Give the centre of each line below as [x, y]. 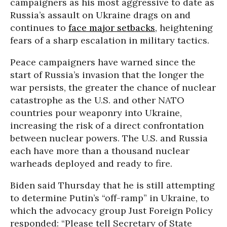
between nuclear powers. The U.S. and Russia [109, 138]
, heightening [184, 28]
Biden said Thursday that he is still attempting [112, 185]
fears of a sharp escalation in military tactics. [110, 40]
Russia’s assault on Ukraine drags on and [100, 15]
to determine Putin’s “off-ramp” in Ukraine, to [110, 198]
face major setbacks [112, 28]
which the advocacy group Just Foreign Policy [111, 211]
